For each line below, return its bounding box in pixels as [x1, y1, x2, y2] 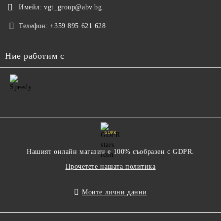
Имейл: [19, 3, 42, 11]
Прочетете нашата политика [65, 163, 156, 170]
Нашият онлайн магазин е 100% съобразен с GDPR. [27, 148, 194, 155]
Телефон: [19, 22, 48, 30]
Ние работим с [5, 51, 65, 61]
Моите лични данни [82, 188, 147, 196]
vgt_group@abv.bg [44, 3, 102, 11]
